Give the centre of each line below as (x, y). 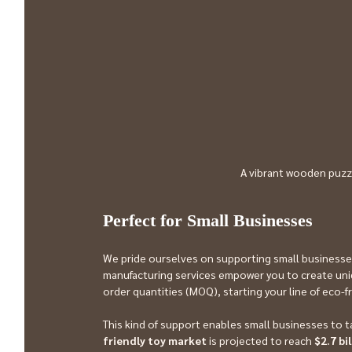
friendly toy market (155, 341)
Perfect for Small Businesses (208, 221)
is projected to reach (260, 341)
